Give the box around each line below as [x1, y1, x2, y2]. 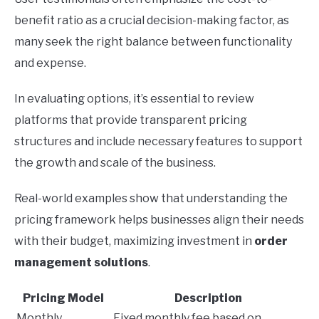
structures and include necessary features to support [14, 135, 303, 149]
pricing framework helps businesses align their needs [14, 213, 304, 227]
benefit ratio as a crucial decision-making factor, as [14, 14, 289, 28]
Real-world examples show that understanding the [14, 192, 288, 206]
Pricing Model [23, 291, 104, 305]
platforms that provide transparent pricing [14, 113, 247, 127]
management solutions [14, 256, 148, 270]
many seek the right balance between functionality [14, 35, 292, 49]
